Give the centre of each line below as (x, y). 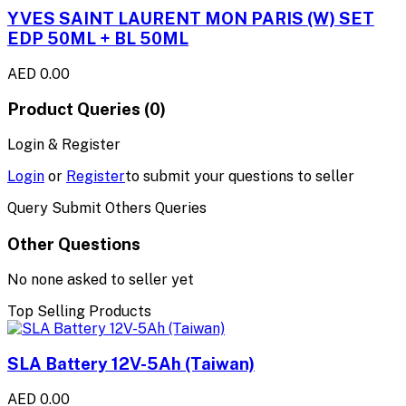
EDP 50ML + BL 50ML (98, 38)
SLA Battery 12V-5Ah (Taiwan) (131, 364)
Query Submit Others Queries (107, 208)
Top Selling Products (79, 311)
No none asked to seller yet (101, 279)
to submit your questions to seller (240, 177)
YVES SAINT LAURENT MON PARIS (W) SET (191, 18)
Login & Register (64, 145)
